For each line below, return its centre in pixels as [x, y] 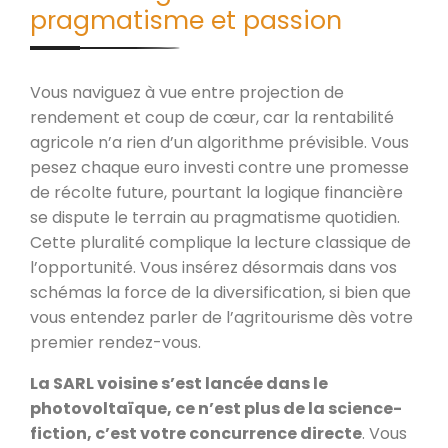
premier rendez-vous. [115, 342]
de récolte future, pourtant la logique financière [216, 192]
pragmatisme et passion [186, 20]
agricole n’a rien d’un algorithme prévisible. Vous [219, 142]
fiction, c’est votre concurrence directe [196, 433]
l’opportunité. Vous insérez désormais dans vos [213, 267]
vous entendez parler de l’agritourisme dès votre [221, 317]
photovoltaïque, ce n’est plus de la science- [216, 408]
